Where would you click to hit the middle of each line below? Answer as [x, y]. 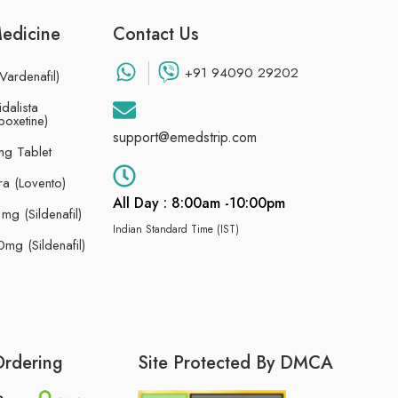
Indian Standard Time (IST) [176, 230]
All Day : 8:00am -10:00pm [199, 203]
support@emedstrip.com [185, 137]
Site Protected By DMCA [236, 362]
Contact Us [156, 34]
